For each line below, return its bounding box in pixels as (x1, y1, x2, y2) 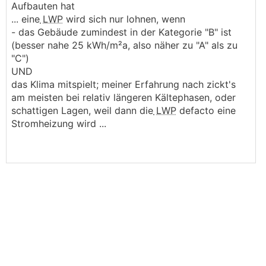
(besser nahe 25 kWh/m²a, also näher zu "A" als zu (11, 39, 237, 51)
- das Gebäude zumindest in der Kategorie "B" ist (11, 26, 232, 38)
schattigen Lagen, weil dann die (11, 104, 153, 116)
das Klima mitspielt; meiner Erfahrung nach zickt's (11, 78, 236, 90)
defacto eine (176, 104, 236, 116)
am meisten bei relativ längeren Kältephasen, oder (11, 91, 236, 103)
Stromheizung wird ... (11, 118, 106, 129)
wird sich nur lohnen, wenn (63, 13, 185, 25)
